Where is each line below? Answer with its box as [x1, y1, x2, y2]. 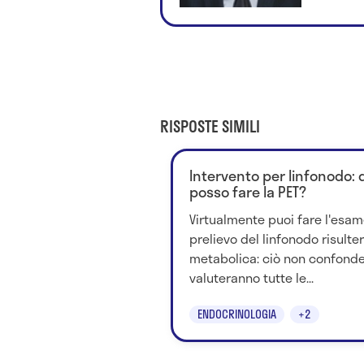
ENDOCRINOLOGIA [197, 305, 276, 323]
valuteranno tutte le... [188, 267, 314, 288]
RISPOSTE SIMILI [160, 115, 260, 139]
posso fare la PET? [188, 180, 306, 204]
